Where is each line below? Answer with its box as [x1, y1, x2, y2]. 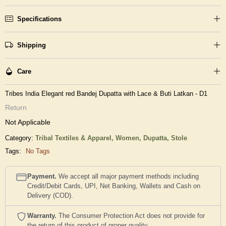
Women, [116, 134, 143, 142]
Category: [5, 134, 33, 142]
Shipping [17, 41, 46, 49]
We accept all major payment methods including [56, 172, 199, 180]
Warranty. [27, 211, 56, 219]
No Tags [26, 147, 50, 155]
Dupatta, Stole [143, 134, 187, 142]
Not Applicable [5, 118, 50, 126]
